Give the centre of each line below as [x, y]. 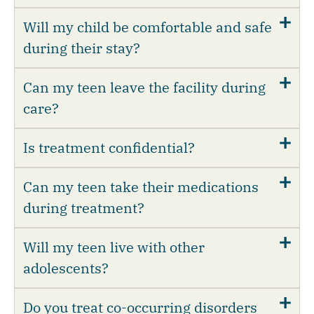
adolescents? [66, 268]
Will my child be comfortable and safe [148, 27]
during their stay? [82, 48]
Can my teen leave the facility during [144, 87]
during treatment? [84, 207]
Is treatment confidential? [109, 147]
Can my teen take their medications [141, 186]
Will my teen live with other [114, 247]
